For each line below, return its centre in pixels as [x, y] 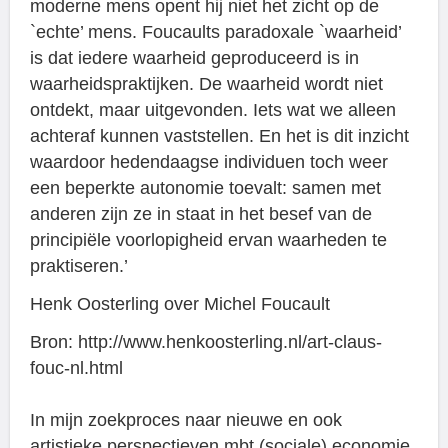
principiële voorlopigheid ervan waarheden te [208, 239]
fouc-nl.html [76, 367]
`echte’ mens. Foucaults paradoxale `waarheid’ [215, 31]
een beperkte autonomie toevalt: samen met [205, 187]
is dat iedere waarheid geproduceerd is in [194, 57]
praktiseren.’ [79, 265]
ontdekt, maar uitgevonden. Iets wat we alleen [213, 109]
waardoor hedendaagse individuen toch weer [209, 161]
